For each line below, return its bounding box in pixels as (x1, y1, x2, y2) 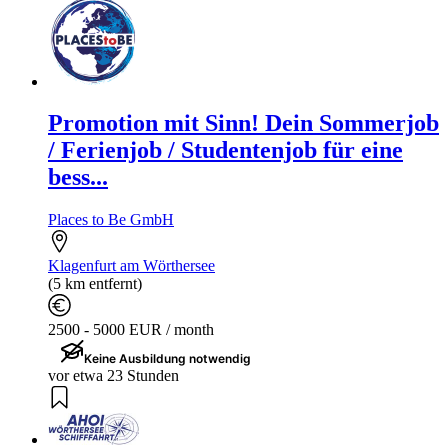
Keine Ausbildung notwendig (84, 351, 251, 367)
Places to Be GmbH (48, 211, 174, 229)
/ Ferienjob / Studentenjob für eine (48, 137, 403, 164)
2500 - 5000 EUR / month (48, 321, 214, 339)
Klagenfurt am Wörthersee (48, 257, 215, 275)
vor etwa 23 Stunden (48, 367, 179, 385)
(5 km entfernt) (48, 275, 142, 293)
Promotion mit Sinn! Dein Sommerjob (48, 110, 439, 137)
